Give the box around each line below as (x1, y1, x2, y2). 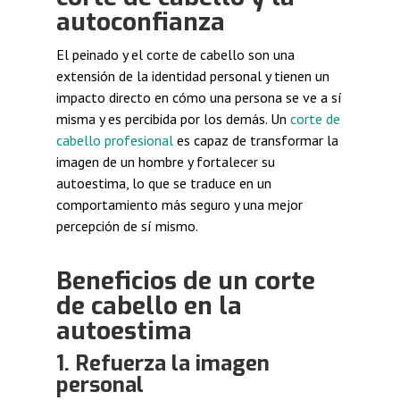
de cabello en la (55, 289, 242, 323)
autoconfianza (55, 5, 225, 39)
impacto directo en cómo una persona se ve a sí (55, 88, 342, 107)
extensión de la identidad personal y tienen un (55, 67, 329, 86)
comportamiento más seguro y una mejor (55, 196, 303, 214)
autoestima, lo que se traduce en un (55, 174, 271, 193)
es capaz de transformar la (172, 131, 338, 150)
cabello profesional (55, 131, 173, 150)
